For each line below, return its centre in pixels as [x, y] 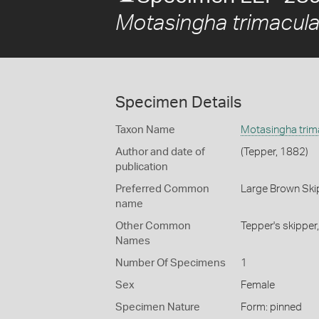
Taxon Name [145, 130]
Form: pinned [271, 307]
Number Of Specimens [171, 263]
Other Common [153, 226]
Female [257, 285]
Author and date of [160, 152]
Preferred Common [162, 189]
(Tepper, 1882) [274, 152]
